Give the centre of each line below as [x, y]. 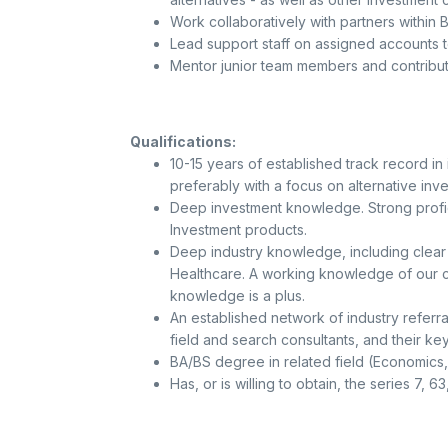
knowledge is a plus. [237, 295]
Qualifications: [182, 141]
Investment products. [238, 229]
